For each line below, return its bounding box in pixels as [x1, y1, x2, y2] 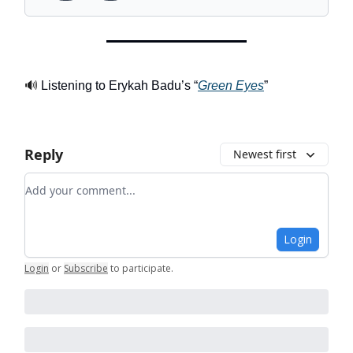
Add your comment [24, 173, 139, 191]
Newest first [233, 147, 296, 162]
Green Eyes [198, 79, 264, 92]
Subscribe [64, 262, 108, 275]
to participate [110, 262, 171, 275]
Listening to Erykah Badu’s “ [38, 79, 198, 92]
